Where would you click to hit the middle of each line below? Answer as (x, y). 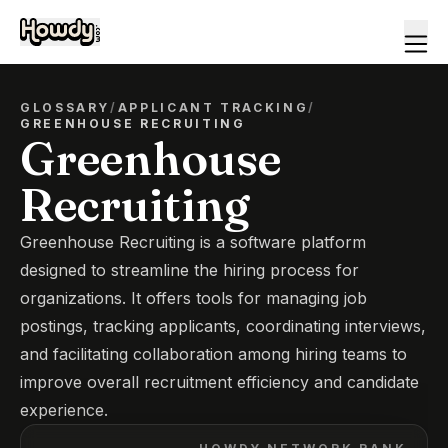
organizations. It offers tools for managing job (193, 298)
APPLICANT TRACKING (213, 107)
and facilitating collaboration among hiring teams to (213, 354)
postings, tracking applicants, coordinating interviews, (223, 326)
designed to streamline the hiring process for (189, 270)
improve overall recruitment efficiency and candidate (219, 382)
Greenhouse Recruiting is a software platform (193, 242)
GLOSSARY (65, 107)
